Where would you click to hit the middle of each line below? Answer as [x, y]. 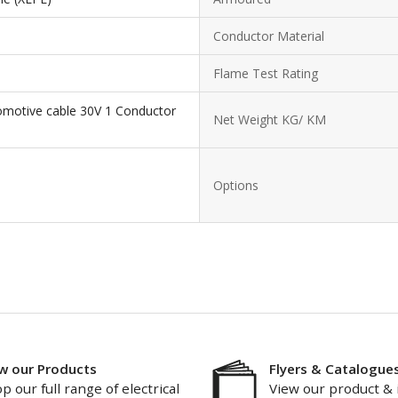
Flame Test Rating [266, 73]
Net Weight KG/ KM [270, 119]
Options [236, 185]
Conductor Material [269, 36]
